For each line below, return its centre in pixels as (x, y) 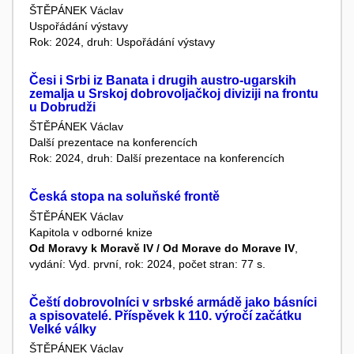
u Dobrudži (62, 107)
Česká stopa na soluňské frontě (124, 197)
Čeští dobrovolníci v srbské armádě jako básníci (173, 302)
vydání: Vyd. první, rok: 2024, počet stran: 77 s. (147, 264)
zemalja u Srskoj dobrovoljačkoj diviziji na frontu (174, 94)
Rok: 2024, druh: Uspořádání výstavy (122, 42)
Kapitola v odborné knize (91, 232)
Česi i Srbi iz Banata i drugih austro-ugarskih (163, 80)
